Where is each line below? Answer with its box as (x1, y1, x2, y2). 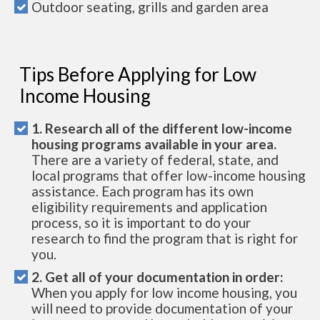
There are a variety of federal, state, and (31, 151, 279, 169)
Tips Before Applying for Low (19, 63, 256, 86)
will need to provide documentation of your (31, 300, 293, 317)
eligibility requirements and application (31, 199, 267, 216)
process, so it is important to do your (31, 214, 251, 231)
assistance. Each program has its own (31, 183, 254, 200)
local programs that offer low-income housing (31, 167, 306, 184)
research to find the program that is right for (31, 230, 298, 247)
